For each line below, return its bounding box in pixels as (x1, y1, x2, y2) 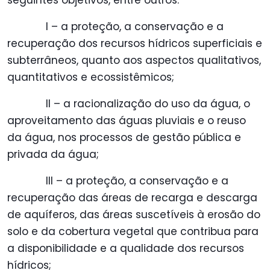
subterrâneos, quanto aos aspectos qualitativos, (7, 53, 261, 68)
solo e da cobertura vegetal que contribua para (7, 224, 259, 239)
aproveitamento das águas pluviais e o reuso (7, 113, 246, 128)
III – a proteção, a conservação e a (46, 174, 228, 189)
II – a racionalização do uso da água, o (46, 96, 250, 111)
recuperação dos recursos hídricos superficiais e (7, 36, 262, 51)
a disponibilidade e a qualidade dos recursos (7, 241, 244, 256)
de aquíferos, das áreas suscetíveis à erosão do (7, 207, 260, 222)
